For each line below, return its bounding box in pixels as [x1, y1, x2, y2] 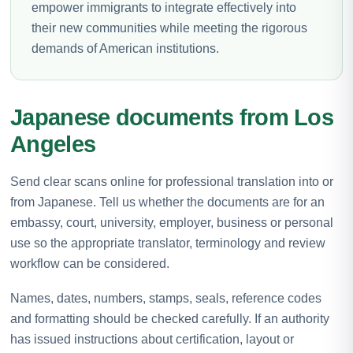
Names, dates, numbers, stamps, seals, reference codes [10, 291, 321, 305]
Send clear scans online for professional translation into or [10, 174, 333, 188]
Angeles [10, 131, 96, 157]
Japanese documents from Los [10, 104, 334, 130]
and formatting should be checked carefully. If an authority [10, 311, 329, 325]
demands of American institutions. [32, 41, 219, 55]
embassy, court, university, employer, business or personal [10, 215, 333, 229]
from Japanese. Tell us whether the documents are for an [10, 195, 325, 209]
